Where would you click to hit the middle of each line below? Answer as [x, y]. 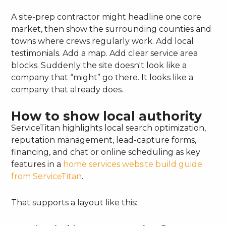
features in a [37, 164]
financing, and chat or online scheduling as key [106, 152]
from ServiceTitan [47, 176]
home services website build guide [133, 164]
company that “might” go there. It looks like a [102, 77]
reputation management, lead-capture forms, [104, 140]
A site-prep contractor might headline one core [106, 17]
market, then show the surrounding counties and [111, 29]
